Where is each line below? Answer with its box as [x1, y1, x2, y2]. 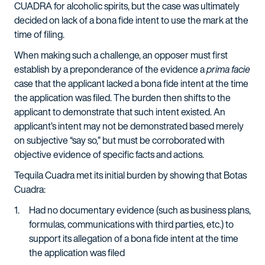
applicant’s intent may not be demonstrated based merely [14, 119, 244, 133]
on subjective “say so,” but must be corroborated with [14, 133, 225, 147]
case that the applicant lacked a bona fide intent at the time [14, 76, 248, 91]
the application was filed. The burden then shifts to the [14, 91, 231, 105]
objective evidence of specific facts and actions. [14, 147, 204, 161]
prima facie [206, 62, 250, 76]
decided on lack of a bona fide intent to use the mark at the [14, 13, 248, 27]
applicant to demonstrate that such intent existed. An [14, 105, 225, 119]
